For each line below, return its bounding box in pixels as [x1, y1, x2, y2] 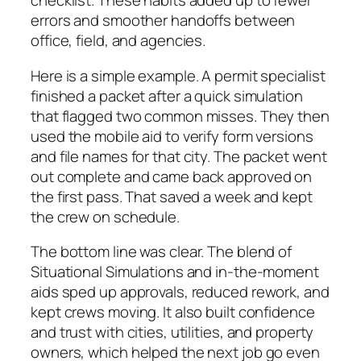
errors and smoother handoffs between [31, 10, 296, 31]
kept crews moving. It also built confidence [31, 301, 315, 323]
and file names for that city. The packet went [31, 145, 327, 167]
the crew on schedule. [31, 205, 180, 227]
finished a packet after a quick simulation [31, 85, 303, 106]
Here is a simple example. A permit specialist [31, 64, 326, 86]
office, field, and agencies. [31, 30, 206, 52]
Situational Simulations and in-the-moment [31, 261, 319, 283]
